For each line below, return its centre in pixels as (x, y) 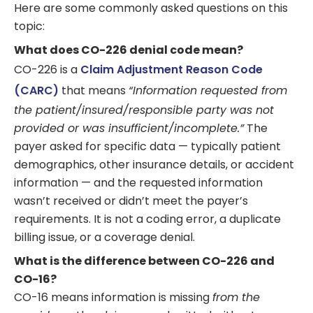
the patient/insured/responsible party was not (144, 110)
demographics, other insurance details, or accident (154, 165)
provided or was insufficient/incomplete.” (129, 129)
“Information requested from (208, 91)
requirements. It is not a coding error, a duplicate (147, 219)
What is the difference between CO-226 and (144, 261)
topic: (29, 27)
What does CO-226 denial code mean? (129, 50)
